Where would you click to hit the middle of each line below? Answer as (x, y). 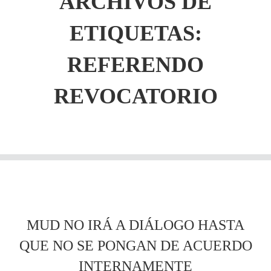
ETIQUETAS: (135, 33)
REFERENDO (135, 65)
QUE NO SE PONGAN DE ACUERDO (135, 246)
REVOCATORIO (135, 96)
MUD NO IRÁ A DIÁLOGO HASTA (135, 225)
